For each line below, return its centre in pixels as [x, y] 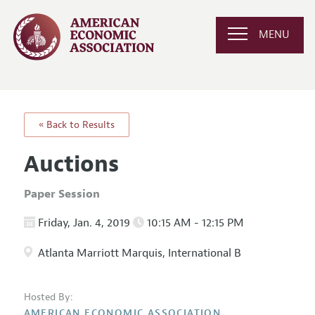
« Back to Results [76, 124]
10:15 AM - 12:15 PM [194, 223]
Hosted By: [48, 297]
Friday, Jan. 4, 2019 [84, 223]
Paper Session [62, 194]
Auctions [71, 164]
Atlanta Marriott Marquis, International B [138, 253]
